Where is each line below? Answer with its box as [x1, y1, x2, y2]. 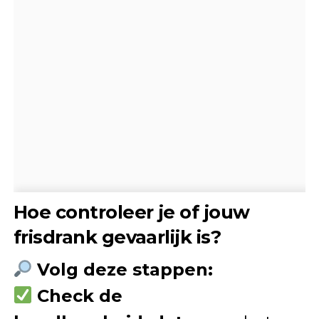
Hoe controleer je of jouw [13, 200, 250, 223]
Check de [37, 285, 122, 306]
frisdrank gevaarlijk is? [13, 225, 221, 248]
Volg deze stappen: [37, 258, 213, 280]
